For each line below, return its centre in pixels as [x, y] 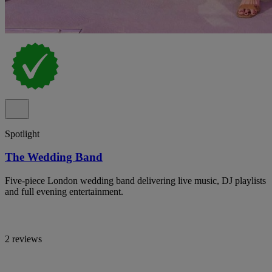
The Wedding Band [54, 157]
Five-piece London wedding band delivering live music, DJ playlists [135, 181]
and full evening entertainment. [64, 192]
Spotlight [22, 134]
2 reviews [23, 239]
